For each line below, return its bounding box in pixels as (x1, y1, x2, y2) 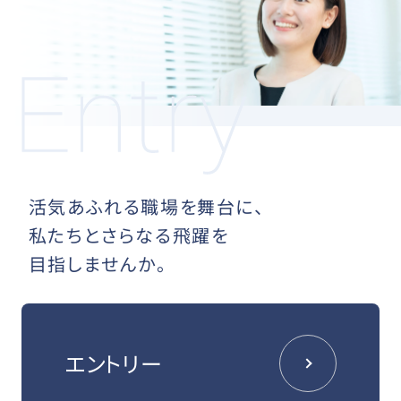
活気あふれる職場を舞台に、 (28, 193, 265, 220)
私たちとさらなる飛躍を (28, 222, 229, 249)
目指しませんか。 (28, 251, 167, 277)
